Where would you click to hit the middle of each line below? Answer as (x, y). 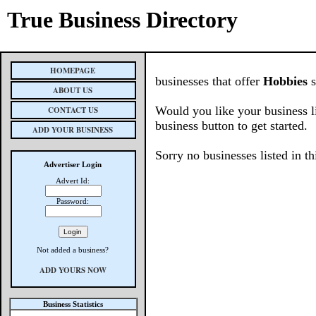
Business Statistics (73, 304)
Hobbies (285, 81)
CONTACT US (73, 110)
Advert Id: (73, 181)
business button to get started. (231, 126)
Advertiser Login (73, 164)
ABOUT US (73, 90)
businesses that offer (209, 81)
